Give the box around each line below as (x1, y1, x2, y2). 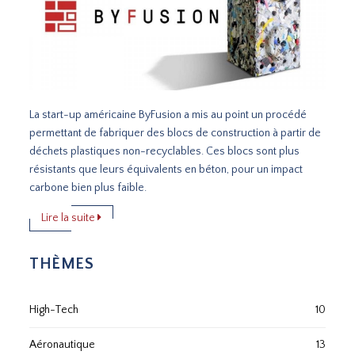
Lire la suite (41, 212, 98, 225)
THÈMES (29, 255, 94, 273)
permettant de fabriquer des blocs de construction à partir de (29, 127, 322, 140)
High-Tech (29, 303, 79, 317)
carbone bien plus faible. (29, 181, 157, 195)
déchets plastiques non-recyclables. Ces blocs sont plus (29, 145, 300, 158)
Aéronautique (29, 338, 96, 352)
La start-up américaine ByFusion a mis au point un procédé (29, 109, 307, 122)
